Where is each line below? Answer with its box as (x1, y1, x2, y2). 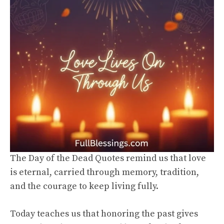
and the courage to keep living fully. (10, 180, 158, 192)
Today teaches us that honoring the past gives (10, 208, 198, 220)
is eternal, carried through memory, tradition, (10, 166, 199, 178)
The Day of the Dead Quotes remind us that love (10, 152, 206, 164)
